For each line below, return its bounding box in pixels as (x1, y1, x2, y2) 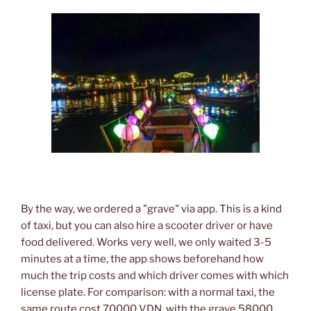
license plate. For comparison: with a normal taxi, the (21, 285, 275, 299)
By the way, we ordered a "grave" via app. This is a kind (21, 202, 282, 215)
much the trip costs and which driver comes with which (21, 269, 289, 282)
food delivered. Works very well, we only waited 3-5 (21, 235, 271, 249)
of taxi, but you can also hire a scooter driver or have (21, 219, 273, 232)
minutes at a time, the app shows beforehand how (21, 252, 264, 265)
